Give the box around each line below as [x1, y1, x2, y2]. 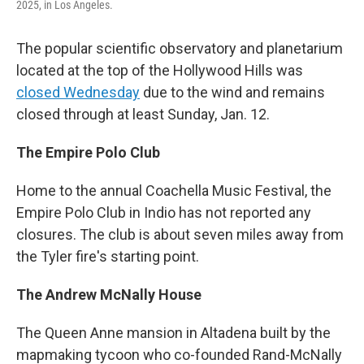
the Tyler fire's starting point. [16, 248, 199, 265]
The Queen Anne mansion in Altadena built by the [16, 324, 331, 341]
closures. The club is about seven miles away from [16, 226, 344, 243]
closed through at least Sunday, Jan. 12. [16, 106, 270, 123]
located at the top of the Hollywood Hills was [16, 62, 303, 79]
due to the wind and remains [140, 84, 325, 101]
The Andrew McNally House [16, 286, 201, 303]
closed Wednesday [16, 84, 140, 101]
